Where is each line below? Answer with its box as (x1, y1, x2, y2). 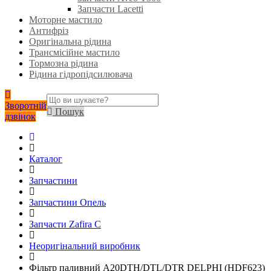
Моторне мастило (29, 15, 102, 25)
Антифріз (29, 25, 68, 36)
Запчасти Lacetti (77, 4, 143, 14)
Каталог (29, 154, 62, 164)
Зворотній (5, 100, 47, 111)
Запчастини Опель (29, 197, 106, 207)
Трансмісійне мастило (29, 47, 120, 57)
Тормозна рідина (29, 58, 98, 68)
